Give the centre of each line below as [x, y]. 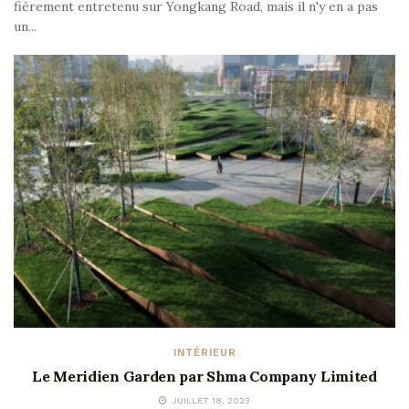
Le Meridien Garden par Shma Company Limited [204, 376]
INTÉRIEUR [204, 352]
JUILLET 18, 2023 [210, 400]
